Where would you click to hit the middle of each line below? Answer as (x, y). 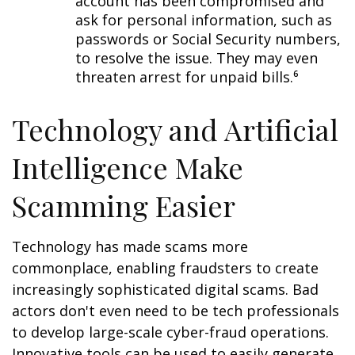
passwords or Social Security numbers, (208, 39)
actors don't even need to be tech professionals (176, 311)
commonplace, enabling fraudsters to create (165, 268)
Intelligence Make (128, 168)
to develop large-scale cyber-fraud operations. (170, 332)
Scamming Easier (124, 206)
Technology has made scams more (130, 247)
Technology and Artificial (175, 130)
